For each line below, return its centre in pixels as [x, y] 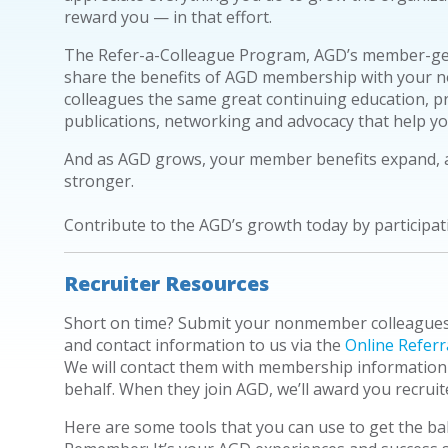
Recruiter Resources [166, 283]
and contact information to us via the [204, 344]
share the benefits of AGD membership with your [249, 76]
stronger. [100, 180]
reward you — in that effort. [167, 16]
